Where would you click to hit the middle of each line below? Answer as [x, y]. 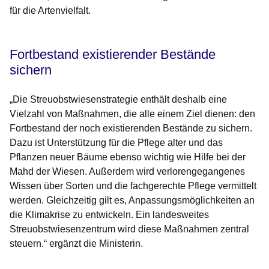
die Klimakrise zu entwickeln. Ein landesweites [109, 215]
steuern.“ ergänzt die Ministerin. [76, 244]
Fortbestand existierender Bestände [113, 55]
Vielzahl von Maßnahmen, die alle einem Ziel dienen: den [132, 114]
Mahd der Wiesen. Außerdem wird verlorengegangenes [127, 172]
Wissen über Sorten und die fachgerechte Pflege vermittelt [133, 186]
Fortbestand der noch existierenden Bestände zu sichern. [131, 128]
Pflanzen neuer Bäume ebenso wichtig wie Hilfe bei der [128, 157]
